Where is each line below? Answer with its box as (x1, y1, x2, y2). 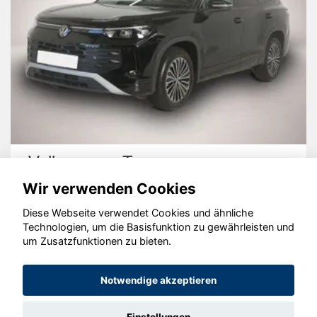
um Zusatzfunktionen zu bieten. (23, 235, 171, 248)
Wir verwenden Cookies (23, 179, 196, 197)
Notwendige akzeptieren (100, 275, 217, 287)
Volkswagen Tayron (28, 152, 173, 172)
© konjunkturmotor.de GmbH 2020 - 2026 (56, 236, 261, 248)
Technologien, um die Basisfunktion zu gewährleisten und (23, 221, 294, 234)
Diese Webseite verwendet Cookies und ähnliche (23, 207, 253, 219)
